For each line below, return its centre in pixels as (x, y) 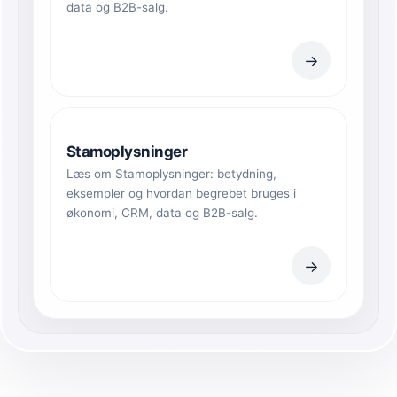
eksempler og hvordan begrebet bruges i (181, 194)
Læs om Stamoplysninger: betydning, (171, 174)
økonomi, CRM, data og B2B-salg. (162, 213)
